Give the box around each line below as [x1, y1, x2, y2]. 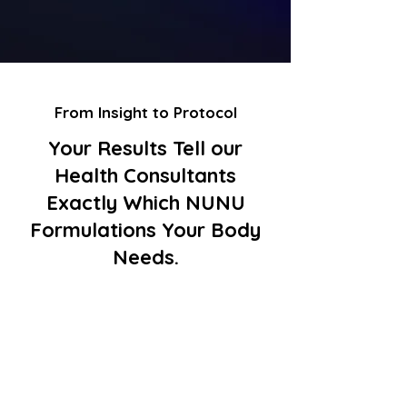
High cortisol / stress [62, 318, 229, 340]
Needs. [112, 244, 179, 271]
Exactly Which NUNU [45, 190, 245, 216]
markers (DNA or [78, 341, 213, 362]
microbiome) [94, 363, 196, 385]
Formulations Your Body [30, 217, 261, 243]
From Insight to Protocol [54, 103, 237, 123]
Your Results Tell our [48, 135, 243, 162]
